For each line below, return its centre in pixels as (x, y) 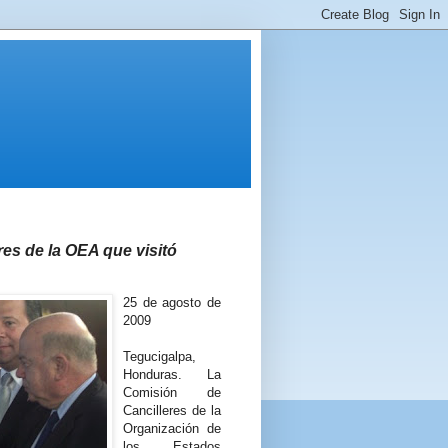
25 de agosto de (172, 303)
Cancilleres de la (172, 411)
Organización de (172, 429)
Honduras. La (172, 375)
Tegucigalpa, (159, 357)
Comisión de (172, 393)
